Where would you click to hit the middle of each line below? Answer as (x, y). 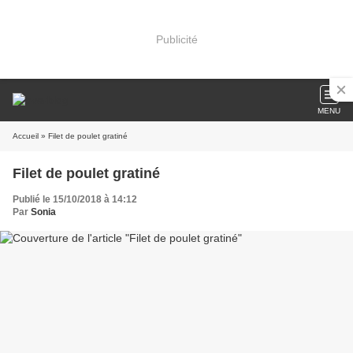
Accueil (26, 136)
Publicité (176, 39)
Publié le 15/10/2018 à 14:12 (75, 199)
